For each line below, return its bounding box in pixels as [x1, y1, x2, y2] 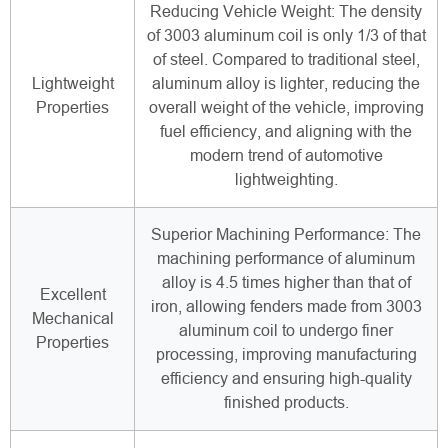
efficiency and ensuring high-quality [160, 369, 412, 387]
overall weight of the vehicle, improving [148, 98, 424, 116]
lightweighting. [234, 170, 338, 188]
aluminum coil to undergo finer [179, 321, 393, 339]
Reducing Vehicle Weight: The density [150, 2, 422, 20]
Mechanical [31, 309, 114, 327]
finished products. [223, 393, 349, 411]
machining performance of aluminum [157, 249, 415, 267]
